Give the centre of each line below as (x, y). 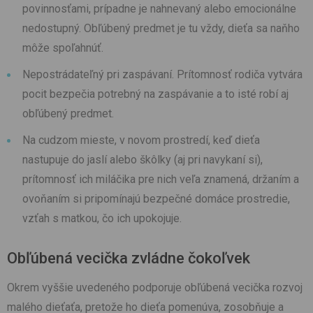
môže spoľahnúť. (63, 48)
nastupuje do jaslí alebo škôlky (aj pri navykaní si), (143, 160)
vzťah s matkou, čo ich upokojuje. (102, 219)
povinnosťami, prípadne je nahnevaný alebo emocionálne (159, 9)
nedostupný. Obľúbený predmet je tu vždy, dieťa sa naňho (161, 29)
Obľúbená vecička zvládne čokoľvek (129, 259)
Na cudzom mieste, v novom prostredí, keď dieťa (141, 140)
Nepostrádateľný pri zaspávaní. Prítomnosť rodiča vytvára (162, 75)
